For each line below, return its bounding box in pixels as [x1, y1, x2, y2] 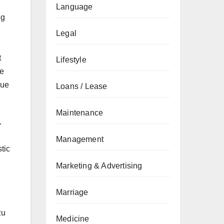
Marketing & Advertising [56, 161, 142, 170]
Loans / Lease [56, 82, 107, 90]
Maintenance [56, 108, 103, 117]
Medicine [56, 214, 89, 223]
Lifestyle [56, 55, 86, 64]
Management [56, 135, 103, 143]
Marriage [56, 188, 88, 196]
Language [56, 2, 93, 11]
